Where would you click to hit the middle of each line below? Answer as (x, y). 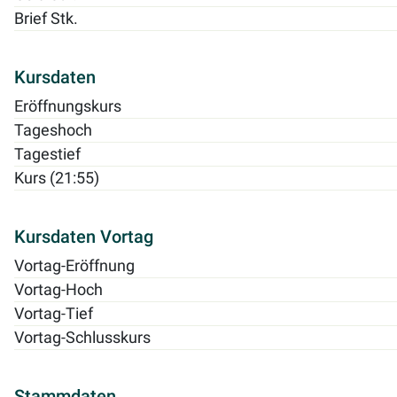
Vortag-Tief (54, 313)
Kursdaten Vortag (84, 236)
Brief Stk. (46, 18)
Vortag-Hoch (58, 289)
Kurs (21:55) (57, 178)
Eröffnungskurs (68, 106)
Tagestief (47, 154)
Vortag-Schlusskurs (82, 337)
